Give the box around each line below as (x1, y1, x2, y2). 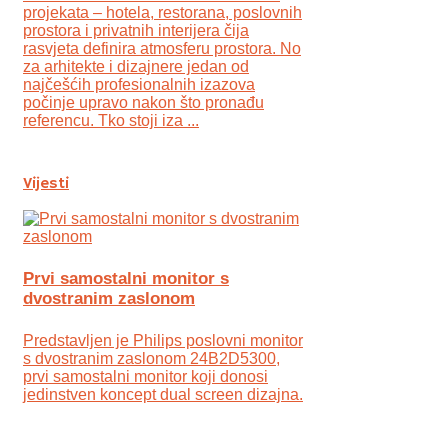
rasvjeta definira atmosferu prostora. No (23, 40, 301, 58)
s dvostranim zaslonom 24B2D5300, (23, 349, 280, 367)
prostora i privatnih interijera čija (23, 22, 249, 40)
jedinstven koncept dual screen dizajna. (23, 385, 303, 403)
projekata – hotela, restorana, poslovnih (23, 4, 302, 22)
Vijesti (23, 174, 69, 195)
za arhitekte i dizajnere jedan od (23, 58, 249, 76)
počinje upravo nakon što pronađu (23, 94, 264, 112)
